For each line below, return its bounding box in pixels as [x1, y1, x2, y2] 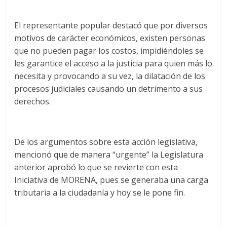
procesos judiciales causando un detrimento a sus [14, 83, 203, 94]
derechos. [14, 96, 51, 107]
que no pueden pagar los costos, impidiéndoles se [14, 45, 204, 56]
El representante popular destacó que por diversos [14, 20, 208, 31]
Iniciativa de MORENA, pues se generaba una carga [14, 174, 209, 185]
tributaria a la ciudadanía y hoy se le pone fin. [14, 187, 185, 198]
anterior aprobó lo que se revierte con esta [14, 162, 178, 173]
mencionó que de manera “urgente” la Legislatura [14, 149, 204, 160]
